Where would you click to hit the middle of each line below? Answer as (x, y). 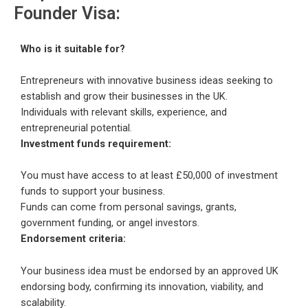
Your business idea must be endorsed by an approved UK (150, 271)
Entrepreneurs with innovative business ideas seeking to (147, 81)
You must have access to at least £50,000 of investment (149, 176)
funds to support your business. (93, 191)
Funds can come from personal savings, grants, (129, 207)
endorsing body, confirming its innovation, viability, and (142, 286)
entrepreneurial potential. (76, 128)
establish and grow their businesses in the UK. (124, 97)
